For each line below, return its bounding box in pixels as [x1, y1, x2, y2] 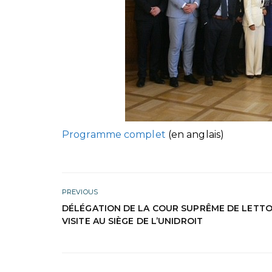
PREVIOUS [62, 188, 98, 197]
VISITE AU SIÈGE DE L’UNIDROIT [62, 216, 203, 227]
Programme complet [62, 129, 168, 141]
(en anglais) [168, 129, 225, 141]
